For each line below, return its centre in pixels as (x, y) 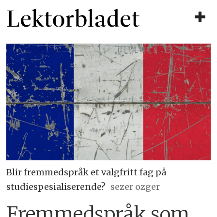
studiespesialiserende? (56, 186)
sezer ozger (135, 186)
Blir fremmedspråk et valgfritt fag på (86, 172)
